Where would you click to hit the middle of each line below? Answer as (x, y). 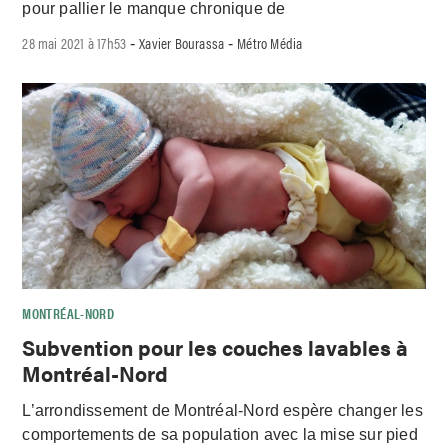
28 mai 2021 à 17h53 (74, 43)
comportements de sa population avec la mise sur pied (220, 434)
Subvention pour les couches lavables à (215, 346)
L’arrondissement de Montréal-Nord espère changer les (222, 410)
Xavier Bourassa (182, 43)
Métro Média (270, 43)
